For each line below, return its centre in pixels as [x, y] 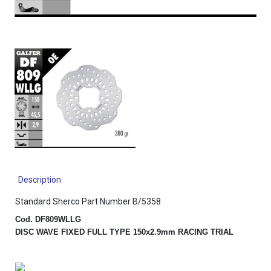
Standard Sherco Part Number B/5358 [88, 201]
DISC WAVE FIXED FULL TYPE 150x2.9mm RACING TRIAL [124, 232]
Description [39, 180]
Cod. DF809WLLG [48, 219]
